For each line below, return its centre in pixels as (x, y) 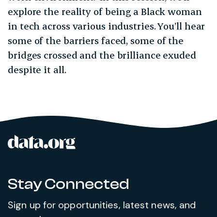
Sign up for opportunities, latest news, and (102, 205)
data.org (98, 141)
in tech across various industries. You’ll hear (107, 26)
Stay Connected (69, 184)
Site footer (37, 143)
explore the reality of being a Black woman (105, 11)
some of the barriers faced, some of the (96, 40)
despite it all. (37, 69)
